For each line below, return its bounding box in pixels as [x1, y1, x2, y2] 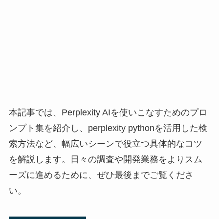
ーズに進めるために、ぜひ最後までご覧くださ [8, 170, 194, 180]
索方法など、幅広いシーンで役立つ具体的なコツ [8, 138, 202, 149]
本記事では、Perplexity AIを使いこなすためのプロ [8, 107, 207, 117]
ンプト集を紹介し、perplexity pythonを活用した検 [8, 123, 207, 133]
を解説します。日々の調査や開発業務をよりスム [8, 154, 202, 164]
